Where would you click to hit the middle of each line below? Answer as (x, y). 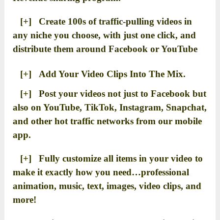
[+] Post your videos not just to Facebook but (110, 93)
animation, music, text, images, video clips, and (107, 186)
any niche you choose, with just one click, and (105, 35)
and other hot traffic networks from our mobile (108, 121)
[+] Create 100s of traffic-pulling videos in (103, 21)
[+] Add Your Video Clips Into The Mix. (99, 74)
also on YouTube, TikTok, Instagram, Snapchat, (110, 107)
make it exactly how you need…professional (101, 172)
